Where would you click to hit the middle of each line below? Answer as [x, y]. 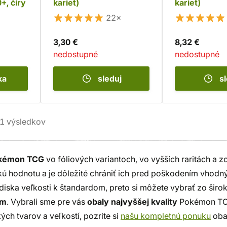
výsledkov [25, 122]
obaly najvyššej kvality [132, 202]
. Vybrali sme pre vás [47, 202]
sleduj [109, 79]
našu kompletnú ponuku [166, 216]
